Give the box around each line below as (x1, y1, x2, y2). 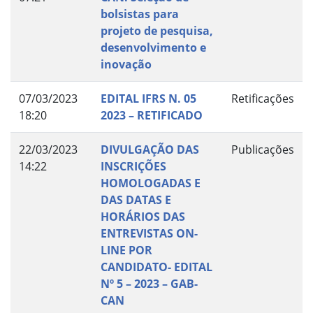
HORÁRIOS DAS (101, 209, 185, 225)
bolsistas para (101, 6, 179, 22)
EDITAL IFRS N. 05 (101, 91, 196, 107)
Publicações (231, 142, 294, 158)
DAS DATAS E (101, 192, 171, 208)
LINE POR (101, 242, 152, 259)
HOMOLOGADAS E (101, 175, 201, 191)
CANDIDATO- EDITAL (101, 259, 212, 275)
